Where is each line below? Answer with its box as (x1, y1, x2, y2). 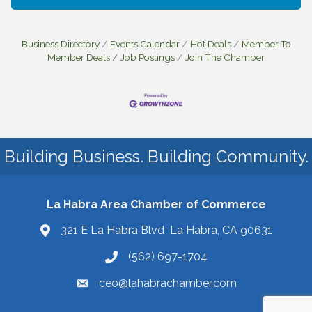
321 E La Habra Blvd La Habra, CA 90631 (60, 224, 272, 237)
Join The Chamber (185, 51, 265, 63)
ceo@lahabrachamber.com (98, 276, 237, 290)
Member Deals (47, 51, 110, 63)
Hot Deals (189, 38, 231, 49)
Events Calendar (109, 38, 180, 49)
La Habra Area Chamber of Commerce (46, 198, 266, 212)
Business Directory (21, 38, 100, 49)
